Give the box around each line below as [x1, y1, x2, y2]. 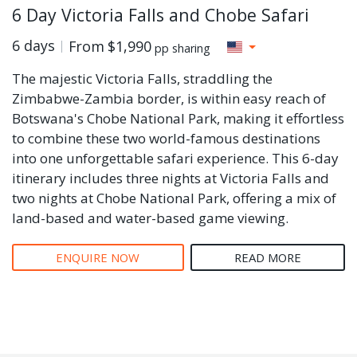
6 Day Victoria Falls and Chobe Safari [12, 2, 309, 26]
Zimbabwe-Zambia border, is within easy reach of [12, 88, 326, 108]
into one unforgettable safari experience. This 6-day [12, 148, 339, 167]
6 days [12, 35, 55, 55]
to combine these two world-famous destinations [12, 128, 320, 147]
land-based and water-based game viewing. [12, 208, 288, 227]
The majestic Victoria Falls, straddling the [12, 69, 273, 88]
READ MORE [233, 249, 301, 265]
